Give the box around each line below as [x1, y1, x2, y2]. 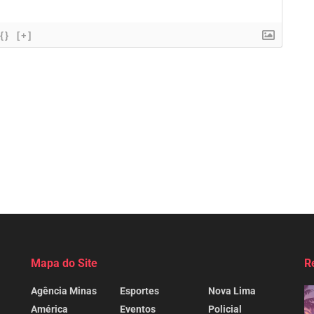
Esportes [119, 285, 159, 297]
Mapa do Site [31, 257, 97, 271]
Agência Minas [31, 285, 97, 297]
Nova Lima [208, 285, 257, 297]
